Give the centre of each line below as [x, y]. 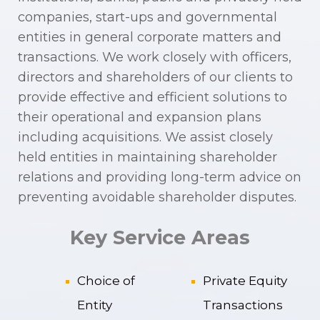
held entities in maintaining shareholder [147, 157]
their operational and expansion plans [140, 117]
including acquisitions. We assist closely [145, 137]
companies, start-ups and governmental [147, 17]
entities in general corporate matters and [150, 37]
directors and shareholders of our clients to [155, 77]
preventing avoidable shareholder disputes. [157, 197]
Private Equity [245, 280]
